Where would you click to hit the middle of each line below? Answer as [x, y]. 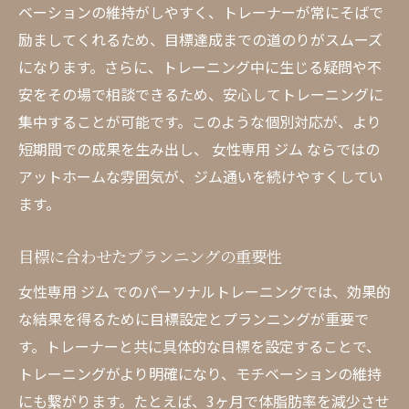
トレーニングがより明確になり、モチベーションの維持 [200, 373]
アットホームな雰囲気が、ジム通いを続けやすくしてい [201, 176]
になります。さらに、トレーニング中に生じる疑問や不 [200, 67]
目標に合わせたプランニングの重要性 [150, 256]
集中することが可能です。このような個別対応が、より [200, 121]
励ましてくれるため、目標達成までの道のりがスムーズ [200, 39]
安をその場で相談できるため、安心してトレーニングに [201, 94]
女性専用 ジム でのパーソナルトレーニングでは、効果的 [204, 291]
